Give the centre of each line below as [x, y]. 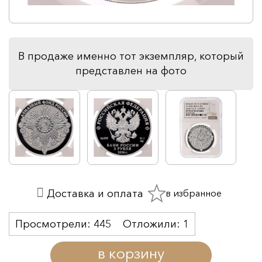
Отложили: [153, 224]
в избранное [193, 193]
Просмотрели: [54, 224]
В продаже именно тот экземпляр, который [131, 56]
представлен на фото [131, 70]
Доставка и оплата [93, 194]
